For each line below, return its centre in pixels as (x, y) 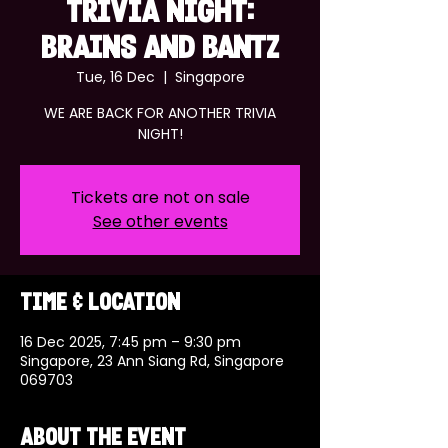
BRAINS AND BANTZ (160, 50)
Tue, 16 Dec (115, 77)
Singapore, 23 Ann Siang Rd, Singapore (152, 361)
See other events (160, 221)
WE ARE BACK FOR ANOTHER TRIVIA (160, 113)
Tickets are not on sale (160, 197)
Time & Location (100, 304)
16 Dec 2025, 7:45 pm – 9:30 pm (130, 342)
